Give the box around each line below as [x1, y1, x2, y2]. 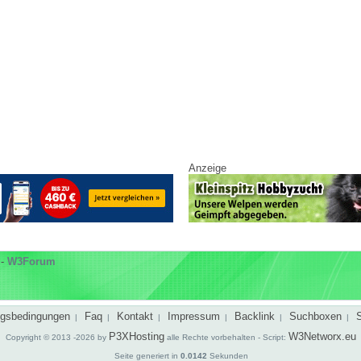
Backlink [234, 310, 275, 322]
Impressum [168, 310, 220, 322]
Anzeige [189, 162, 226, 174]
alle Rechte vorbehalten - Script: [164, 333, 288, 342]
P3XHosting [109, 330, 164, 342]
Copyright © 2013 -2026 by [6, 333, 109, 342]
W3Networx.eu [288, 330, 356, 342]
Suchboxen [289, 310, 342, 322]
